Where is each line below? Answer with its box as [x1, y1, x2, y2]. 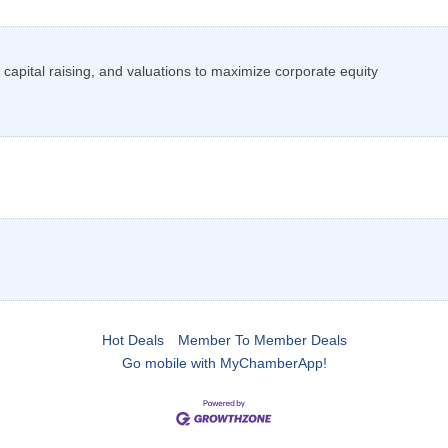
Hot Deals [101, 332, 164, 349]
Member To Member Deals [177, 332, 347, 349]
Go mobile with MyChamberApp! [121, 355, 327, 372]
